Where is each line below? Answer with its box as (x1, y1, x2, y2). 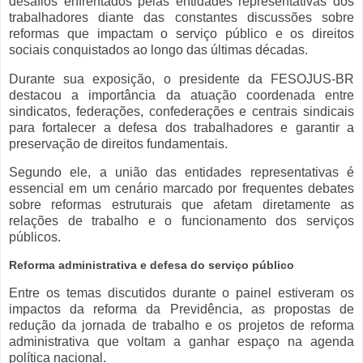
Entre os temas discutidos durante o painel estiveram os (9, 286, 354, 301)
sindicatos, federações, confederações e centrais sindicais (9, 104, 354, 118)
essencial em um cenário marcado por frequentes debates (9, 181, 354, 196)
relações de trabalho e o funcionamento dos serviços (9, 214, 354, 228)
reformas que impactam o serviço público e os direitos (9, 26, 354, 41)
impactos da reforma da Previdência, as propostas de (9, 302, 354, 317)
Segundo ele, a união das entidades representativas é (9, 165, 354, 180)
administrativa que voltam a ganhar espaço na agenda (9, 335, 354, 349)
